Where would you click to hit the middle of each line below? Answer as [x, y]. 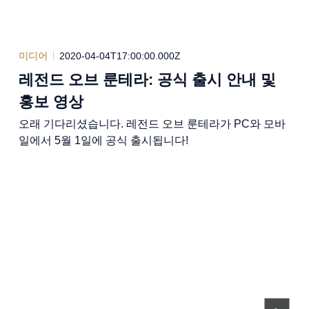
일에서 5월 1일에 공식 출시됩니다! [103, 140]
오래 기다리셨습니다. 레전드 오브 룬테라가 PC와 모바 [152, 123]
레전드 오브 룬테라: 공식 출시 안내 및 [147, 79]
